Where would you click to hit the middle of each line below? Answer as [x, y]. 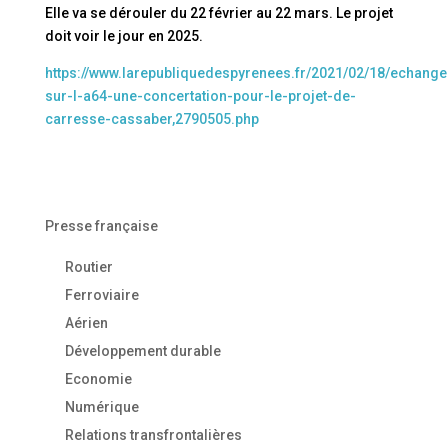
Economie [98, 378]
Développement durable [142, 350]
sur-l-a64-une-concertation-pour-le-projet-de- [200, 95]
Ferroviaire [101, 294]
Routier [88, 266]
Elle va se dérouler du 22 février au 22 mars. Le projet [218, 12]
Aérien [86, 322]
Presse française [101, 225]
